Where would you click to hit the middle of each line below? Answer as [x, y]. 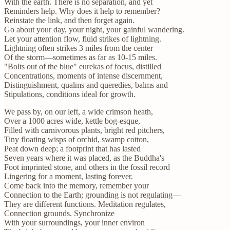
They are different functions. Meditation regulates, [85, 204]
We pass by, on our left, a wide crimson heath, [79, 111]
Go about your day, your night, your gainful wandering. [94, 29]
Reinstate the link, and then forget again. [69, 20]
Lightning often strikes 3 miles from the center [79, 48]
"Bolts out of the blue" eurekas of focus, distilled [83, 66]
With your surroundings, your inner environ [74, 222]
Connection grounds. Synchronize [59, 213]
